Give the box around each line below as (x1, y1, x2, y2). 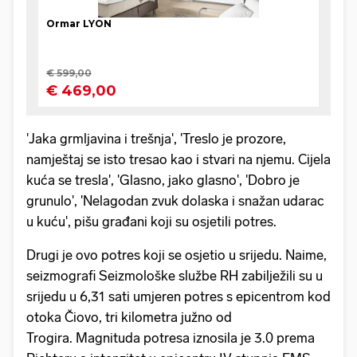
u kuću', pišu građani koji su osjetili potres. (26, 214, 277, 230)
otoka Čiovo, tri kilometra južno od (26, 309, 232, 326)
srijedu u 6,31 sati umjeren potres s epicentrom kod (26, 288, 331, 305)
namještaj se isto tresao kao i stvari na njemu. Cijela (26, 151, 331, 168)
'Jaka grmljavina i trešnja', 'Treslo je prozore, (26, 131, 286, 147)
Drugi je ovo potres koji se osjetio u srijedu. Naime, (26, 247, 327, 264)
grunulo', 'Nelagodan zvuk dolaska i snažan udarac (26, 193, 324, 210)
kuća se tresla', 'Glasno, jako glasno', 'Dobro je (26, 172, 300, 189)
